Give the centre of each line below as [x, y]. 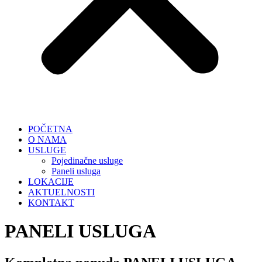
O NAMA [47, 139]
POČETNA [50, 129]
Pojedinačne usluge [87, 161]
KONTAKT [51, 203]
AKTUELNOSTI [61, 192]
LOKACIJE [51, 182]
